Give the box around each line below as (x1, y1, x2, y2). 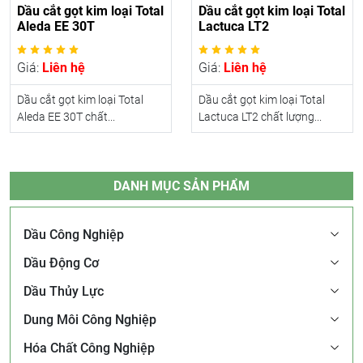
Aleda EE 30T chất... (17, 109, 115, 123)
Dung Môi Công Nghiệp (23, 311, 156, 327)
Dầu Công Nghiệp (23, 226, 124, 242)
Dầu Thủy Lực (23, 283, 104, 299)
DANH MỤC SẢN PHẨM (113, 177, 250, 194)
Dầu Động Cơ (23, 254, 99, 271)
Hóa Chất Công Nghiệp (23, 340, 155, 356)
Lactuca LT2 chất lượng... (199, 109, 322, 123)
